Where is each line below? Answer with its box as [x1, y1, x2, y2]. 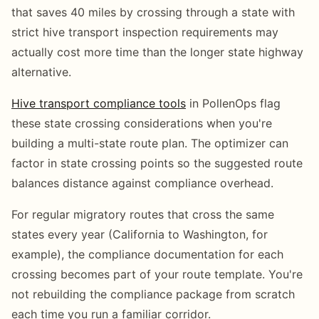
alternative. [11, 64, 71, 79]
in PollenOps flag [186, 95, 281, 110]
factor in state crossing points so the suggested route [11, 155, 303, 170]
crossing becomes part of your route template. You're [11, 266, 303, 281]
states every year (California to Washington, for [11, 226, 268, 241]
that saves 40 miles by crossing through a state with [11, 4, 295, 19]
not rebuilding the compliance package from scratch [11, 286, 295, 301]
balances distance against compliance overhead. [11, 175, 273, 190]
